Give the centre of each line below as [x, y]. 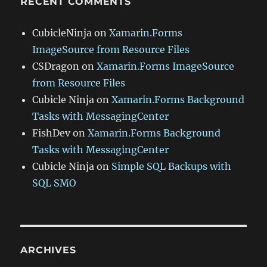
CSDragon [56, 66]
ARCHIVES [48, 250]
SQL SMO [55, 183]
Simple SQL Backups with [172, 167]
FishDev [52, 133]
